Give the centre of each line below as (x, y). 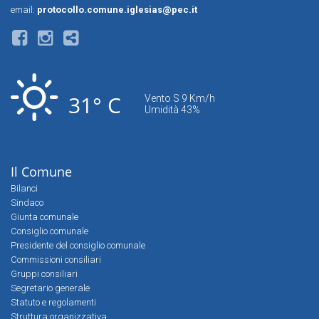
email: (24, 10)
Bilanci (24, 188)
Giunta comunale (45, 217)
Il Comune (41, 172)
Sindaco (27, 203)
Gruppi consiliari (44, 274)
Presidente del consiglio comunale (78, 245)
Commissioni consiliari (56, 260)
